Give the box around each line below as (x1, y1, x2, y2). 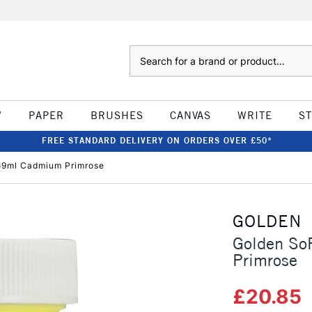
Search (129, 47, 157, 58)
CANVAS (169, 109, 211, 122)
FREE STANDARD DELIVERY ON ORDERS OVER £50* (41, 135, 272, 146)
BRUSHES (90, 109, 143, 122)
